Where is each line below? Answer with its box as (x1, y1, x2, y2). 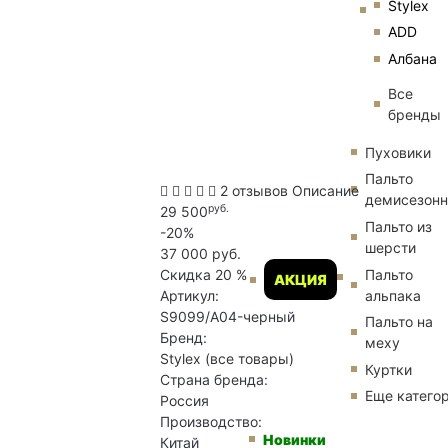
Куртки (365, 360, 412, 378)
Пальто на (365, 313, 433, 331)
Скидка (160, 266, 215, 284)
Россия (160, 392, 209, 410)
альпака (365, 286, 421, 304)
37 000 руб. (160, 245, 241, 263)
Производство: (160, 413, 262, 431)
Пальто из (365, 218, 432, 236)
